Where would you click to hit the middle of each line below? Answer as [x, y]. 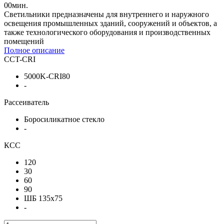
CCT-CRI [20, 59]
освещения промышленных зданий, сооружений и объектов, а [110, 23]
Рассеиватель [26, 102]
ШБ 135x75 [43, 198]
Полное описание [34, 50]
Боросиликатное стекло [64, 119]
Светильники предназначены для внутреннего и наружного [106, 14]
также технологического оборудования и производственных [107, 32]
